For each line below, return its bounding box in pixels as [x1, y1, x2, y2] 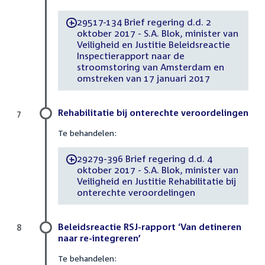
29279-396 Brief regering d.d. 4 [76, 153, 212, 164]
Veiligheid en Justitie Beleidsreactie [76, 39, 230, 50]
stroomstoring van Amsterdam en [76, 62, 224, 73]
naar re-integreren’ [58, 232, 141, 243]
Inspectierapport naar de [76, 50, 185, 62]
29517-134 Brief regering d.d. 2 [76, 17, 212, 28]
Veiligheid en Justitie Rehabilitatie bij [76, 176, 236, 187]
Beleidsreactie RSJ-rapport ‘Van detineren [58, 221, 241, 232]
